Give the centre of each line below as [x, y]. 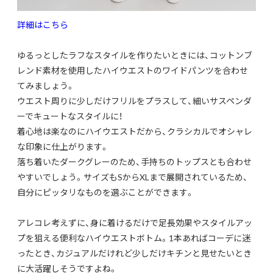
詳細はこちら [47, 25]
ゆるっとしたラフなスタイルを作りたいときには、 [113, 55]
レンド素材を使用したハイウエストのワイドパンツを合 [124, 70]
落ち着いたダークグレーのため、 [79, 162]
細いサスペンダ [222, 101]
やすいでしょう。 [50, 177]
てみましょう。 [46, 86]
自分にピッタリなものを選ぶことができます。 [110, 192]
